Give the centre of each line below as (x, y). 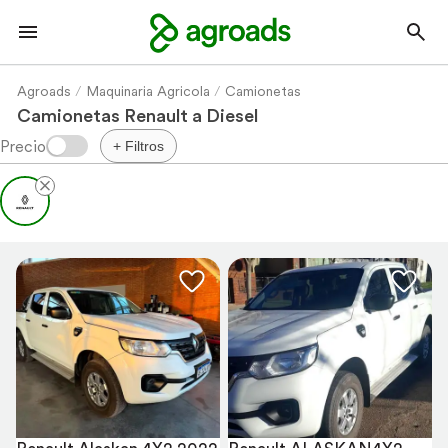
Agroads (44, 91)
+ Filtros (138, 146)
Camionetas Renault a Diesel (137, 115)
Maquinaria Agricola (148, 91)
